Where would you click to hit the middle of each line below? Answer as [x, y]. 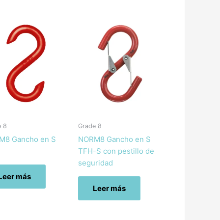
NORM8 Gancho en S [114, 139]
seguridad [95, 163]
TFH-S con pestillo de [116, 151]
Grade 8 [90, 126]
